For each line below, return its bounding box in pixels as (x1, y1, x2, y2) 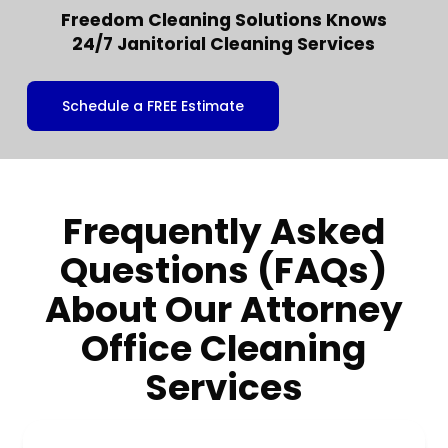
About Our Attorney (44, 284, 403, 336)
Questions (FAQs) (60, 245, 388, 297)
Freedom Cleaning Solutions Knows (60, 7, 387, 32)
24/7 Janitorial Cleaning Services (72, 31, 376, 56)
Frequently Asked (62, 206, 385, 258)
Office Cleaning (81, 323, 367, 375)
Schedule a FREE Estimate (61, 95, 244, 116)
